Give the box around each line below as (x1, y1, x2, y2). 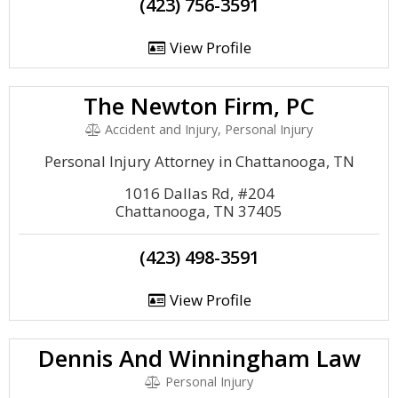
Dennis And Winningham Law (37, 342, 361, 374)
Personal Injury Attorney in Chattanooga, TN (44, 151, 354, 171)
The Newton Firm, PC (84, 90, 314, 122)
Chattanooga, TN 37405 (115, 201, 283, 221)
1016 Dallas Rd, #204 (123, 183, 275, 203)
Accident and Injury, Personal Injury (101, 121, 314, 138)
